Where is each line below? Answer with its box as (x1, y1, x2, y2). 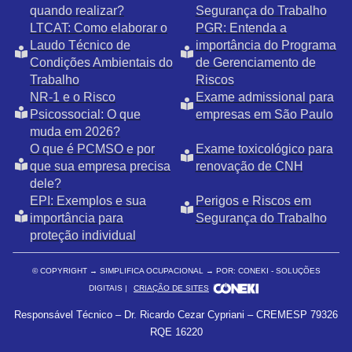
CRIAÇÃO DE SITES (134, 284, 209, 293)
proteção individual (30, 229, 136, 243)
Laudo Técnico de (30, 38, 130, 53)
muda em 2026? (30, 125, 120, 139)
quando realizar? (30, 4, 124, 18)
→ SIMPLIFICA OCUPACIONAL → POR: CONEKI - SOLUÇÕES (89, 266, 321, 276)
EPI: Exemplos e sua (30, 194, 146, 208)
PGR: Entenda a (195, 21, 287, 35)
